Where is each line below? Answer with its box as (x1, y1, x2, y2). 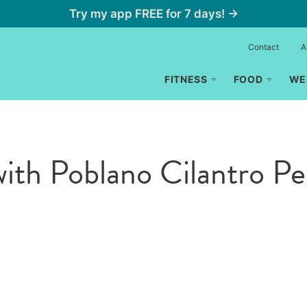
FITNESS (164, 73, 208, 85)
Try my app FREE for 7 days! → (69, 7, 238, 21)
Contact (248, 42, 279, 52)
